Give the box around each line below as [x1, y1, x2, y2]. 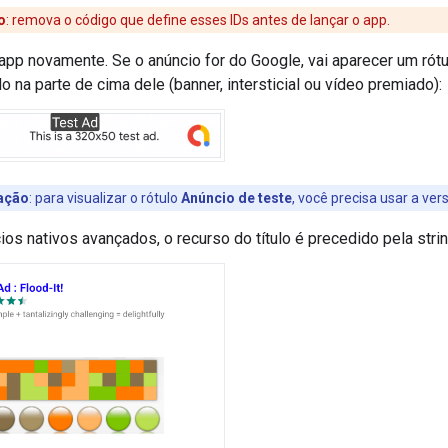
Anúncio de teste [181, 189, 292, 206]
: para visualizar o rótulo [29, 189, 181, 206]
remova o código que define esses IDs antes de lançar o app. [9, 11, 390, 28]
